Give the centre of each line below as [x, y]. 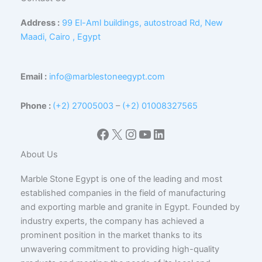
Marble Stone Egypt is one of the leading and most [121, 179]
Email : [34, 77]
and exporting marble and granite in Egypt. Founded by [130, 207]
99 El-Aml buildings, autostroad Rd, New [142, 23]
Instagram [157, 133]
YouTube [166, 133]
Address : [40, 23]
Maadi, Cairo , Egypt [61, 37]
